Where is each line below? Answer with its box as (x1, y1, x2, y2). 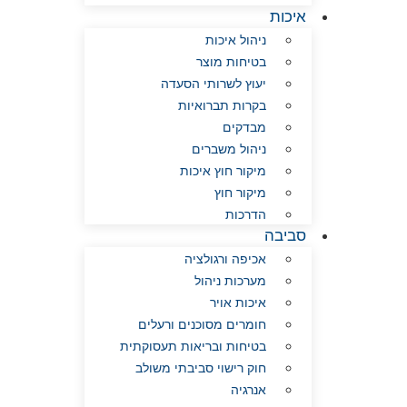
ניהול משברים (191, 141, 266, 158)
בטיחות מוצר (195, 54, 266, 71)
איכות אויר (209, 294, 266, 312)
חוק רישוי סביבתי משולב (134, 360, 266, 377)
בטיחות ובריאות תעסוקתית (119, 338, 266, 355)
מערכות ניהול (194, 273, 266, 290)
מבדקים (222, 119, 266, 136)
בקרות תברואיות (177, 97, 266, 114)
